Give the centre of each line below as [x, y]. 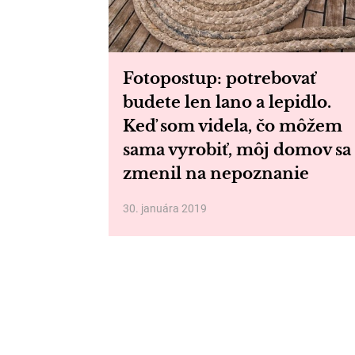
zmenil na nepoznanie [216, 174]
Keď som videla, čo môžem [233, 126]
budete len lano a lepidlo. [227, 102]
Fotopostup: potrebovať [219, 78]
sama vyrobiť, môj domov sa [237, 150]
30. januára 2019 [165, 208]
